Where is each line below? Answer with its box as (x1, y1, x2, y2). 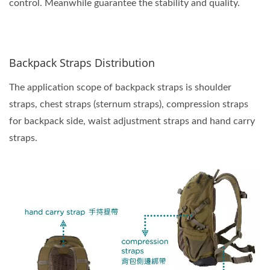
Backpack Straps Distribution (9, 55, 155, 70)
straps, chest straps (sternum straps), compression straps (9, 99, 248, 109)
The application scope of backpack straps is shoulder (9, 82, 231, 92)
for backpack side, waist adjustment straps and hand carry (9, 116, 255, 126)
